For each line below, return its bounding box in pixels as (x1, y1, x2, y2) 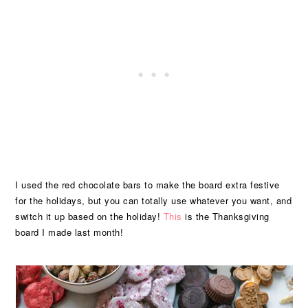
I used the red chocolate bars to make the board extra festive (15, 178, 280, 191)
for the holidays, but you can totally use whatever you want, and (15, 194, 292, 207)
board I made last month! (15, 225, 124, 239)
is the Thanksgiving (181, 210, 269, 223)
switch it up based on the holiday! (15, 210, 164, 223)
